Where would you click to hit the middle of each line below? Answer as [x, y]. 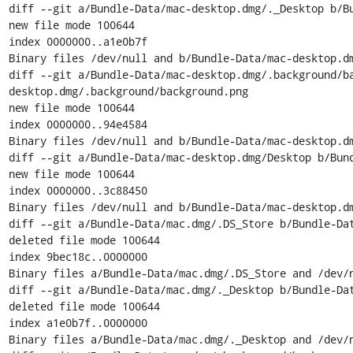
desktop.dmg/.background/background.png [128, 91]
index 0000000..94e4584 [78, 124]
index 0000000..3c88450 [78, 190]
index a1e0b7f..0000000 [78, 322]
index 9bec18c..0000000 [78, 256]
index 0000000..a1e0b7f [78, 41]
